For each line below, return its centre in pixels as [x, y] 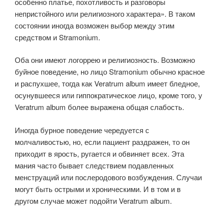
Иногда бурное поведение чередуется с [82, 130]
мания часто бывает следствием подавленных [94, 165]
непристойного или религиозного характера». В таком [105, 13]
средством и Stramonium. [57, 37]
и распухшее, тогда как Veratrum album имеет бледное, [107, 83]
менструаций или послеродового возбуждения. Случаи [108, 177]
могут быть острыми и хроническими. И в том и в [98, 189]
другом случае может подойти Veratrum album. [93, 200]
